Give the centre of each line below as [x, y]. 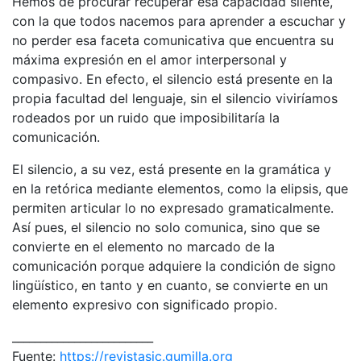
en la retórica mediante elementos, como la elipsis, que [180, 188]
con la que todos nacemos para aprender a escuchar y [179, 21]
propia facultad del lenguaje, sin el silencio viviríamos [175, 98]
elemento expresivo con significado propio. [145, 304]
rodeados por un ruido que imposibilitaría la [146, 117]
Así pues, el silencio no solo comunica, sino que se [166, 227]
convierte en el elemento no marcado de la [143, 246]
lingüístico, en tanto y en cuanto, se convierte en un [170, 285]
